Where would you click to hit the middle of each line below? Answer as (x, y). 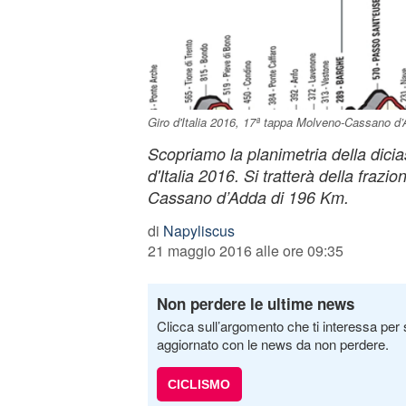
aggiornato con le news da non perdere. (272, 344)
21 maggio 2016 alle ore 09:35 (245, 251)
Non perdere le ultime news (255, 304)
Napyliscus (198, 231)
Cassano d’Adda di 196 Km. (248, 197)
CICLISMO (199, 384)
